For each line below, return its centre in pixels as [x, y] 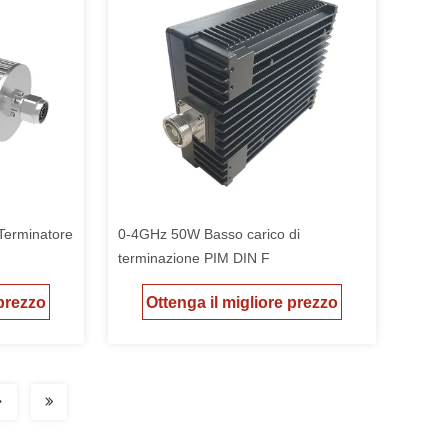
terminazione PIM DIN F [194, 258]
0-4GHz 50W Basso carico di [209, 234]
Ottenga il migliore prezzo [242, 303]
